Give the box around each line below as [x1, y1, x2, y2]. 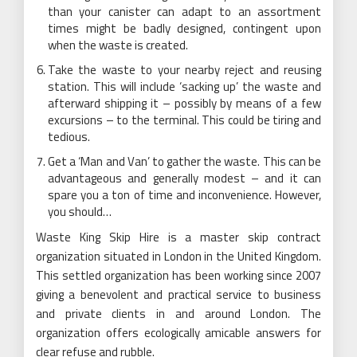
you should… [48, 202, 112, 221]
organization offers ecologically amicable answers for [36, 324, 321, 342]
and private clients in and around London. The [36, 304, 321, 323]
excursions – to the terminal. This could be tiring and [48, 111, 321, 129]
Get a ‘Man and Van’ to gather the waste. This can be [48, 152, 321, 171]
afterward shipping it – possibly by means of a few [48, 94, 321, 112]
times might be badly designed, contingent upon [48, 19, 321, 37]
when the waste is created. [48, 36, 188, 54]
